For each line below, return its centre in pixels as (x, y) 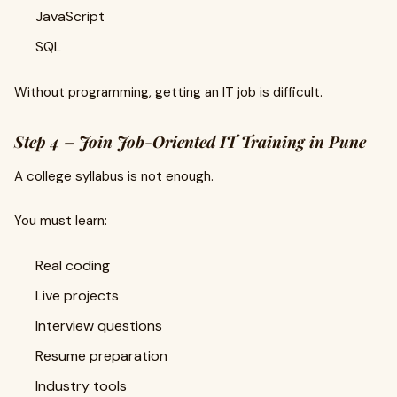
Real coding (73, 265)
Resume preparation (101, 356)
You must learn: (61, 221)
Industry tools (81, 386)
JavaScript (70, 16)
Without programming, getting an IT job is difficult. (168, 92)
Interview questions (99, 326)
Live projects (77, 296)
